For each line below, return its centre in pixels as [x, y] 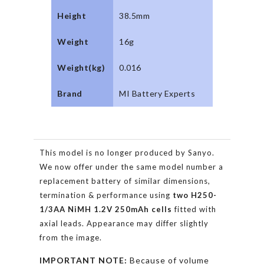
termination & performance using [106, 195]
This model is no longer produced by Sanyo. [127, 152]
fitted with [194, 209]
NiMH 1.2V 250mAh [108, 209]
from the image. [71, 237]
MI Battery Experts [157, 93]
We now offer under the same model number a [131, 166]
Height [72, 15]
